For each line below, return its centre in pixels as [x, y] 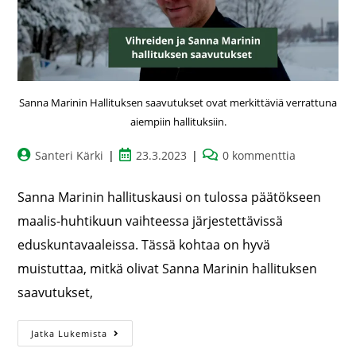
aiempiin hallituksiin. [178, 122]
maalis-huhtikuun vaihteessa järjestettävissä [151, 221]
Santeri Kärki [70, 156]
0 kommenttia [259, 156]
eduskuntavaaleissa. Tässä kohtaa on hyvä [144, 245]
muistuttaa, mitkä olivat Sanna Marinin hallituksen [168, 269]
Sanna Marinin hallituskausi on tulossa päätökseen [170, 197]
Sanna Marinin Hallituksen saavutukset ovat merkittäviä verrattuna [178, 103]
